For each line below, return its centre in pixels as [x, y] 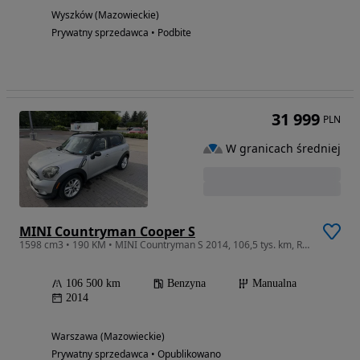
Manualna [274, 283]
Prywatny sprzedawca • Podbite [121, 32]
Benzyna [186, 283]
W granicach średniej [283, 149]
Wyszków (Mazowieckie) [105, 14]
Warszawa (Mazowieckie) [108, 336]
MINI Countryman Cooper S [107, 231]
